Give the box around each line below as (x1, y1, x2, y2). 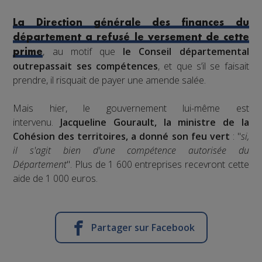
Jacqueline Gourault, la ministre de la (60, 116, 249, 129)
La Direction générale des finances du (13, 18, 249, 28)
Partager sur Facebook (91, 221, 195, 235)
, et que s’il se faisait (158, 60, 249, 73)
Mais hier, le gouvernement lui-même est (13, 102, 249, 115)
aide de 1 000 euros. (13, 172, 98, 185)
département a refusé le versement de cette (13, 33, 249, 43)
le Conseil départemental (123, 45, 249, 58)
